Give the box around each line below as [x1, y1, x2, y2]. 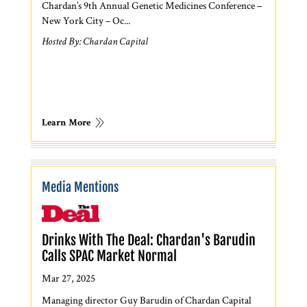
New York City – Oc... [42, 13, 131, 27]
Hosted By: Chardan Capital [42, 36, 149, 48]
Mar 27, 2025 [42, 271, 96, 284]
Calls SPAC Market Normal [42, 247, 177, 265]
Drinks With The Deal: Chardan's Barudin [42, 231, 256, 249]
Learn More [42, 118, 91, 128]
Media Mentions [42, 179, 119, 195]
